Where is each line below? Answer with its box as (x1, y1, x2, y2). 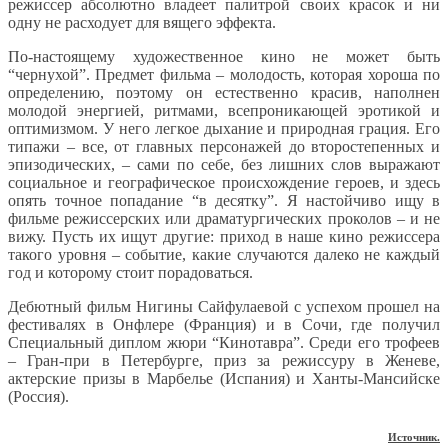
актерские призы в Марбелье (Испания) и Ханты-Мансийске (8, 369, 440, 387)
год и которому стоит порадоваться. (8, 263, 253, 281)
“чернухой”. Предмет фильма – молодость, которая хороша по (8, 65, 440, 83)
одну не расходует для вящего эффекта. (8, 13, 276, 31)
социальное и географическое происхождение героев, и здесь (8, 173, 440, 191)
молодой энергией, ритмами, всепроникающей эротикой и (8, 101, 440, 119)
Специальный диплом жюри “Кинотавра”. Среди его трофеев (8, 333, 440, 351)
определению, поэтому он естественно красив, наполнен (8, 83, 440, 101)
